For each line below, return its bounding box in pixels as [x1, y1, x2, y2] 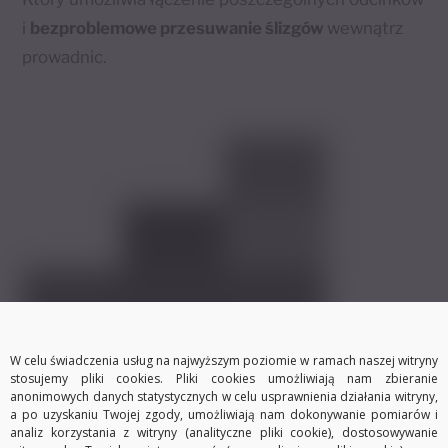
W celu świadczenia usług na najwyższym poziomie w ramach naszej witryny [10, 351, 438, 369]
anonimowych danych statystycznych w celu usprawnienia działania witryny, [10, 387, 438, 405]
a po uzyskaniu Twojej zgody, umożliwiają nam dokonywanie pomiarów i [10, 405, 438, 423]
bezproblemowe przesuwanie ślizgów [30, 17, 328, 38]
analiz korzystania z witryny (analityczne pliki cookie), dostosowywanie [10, 423, 438, 441]
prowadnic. [22, 46, 108, 67]
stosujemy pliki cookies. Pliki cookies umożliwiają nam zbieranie [10, 369, 438, 387]
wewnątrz [327, 17, 404, 38]
